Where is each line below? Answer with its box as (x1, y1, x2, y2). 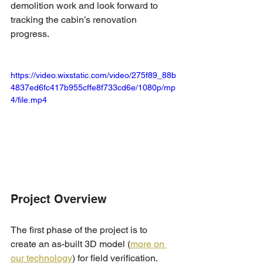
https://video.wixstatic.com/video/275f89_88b (11, 70, 176, 80)
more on (130, 238, 167, 249)
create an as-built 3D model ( (11, 238, 130, 249)
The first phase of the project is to (11, 224, 150, 235)
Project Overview (11, 191, 107, 206)
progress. (11, 28, 49, 39)
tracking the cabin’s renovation (11, 14, 139, 25)
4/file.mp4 (11, 95, 47, 104)
